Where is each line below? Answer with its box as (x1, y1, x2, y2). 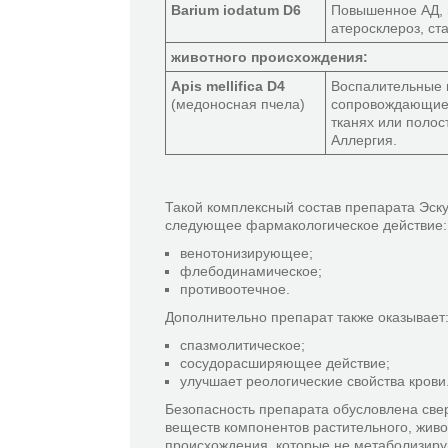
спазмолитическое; (180, 337, 305, 353)
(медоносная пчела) (171, 96, 305, 112)
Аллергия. (331, 132, 397, 148)
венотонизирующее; (180, 245, 313, 261)
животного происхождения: (171, 49, 368, 65)
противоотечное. (180, 281, 290, 297)
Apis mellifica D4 (171, 78, 285, 94)
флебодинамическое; (180, 263, 322, 279)
